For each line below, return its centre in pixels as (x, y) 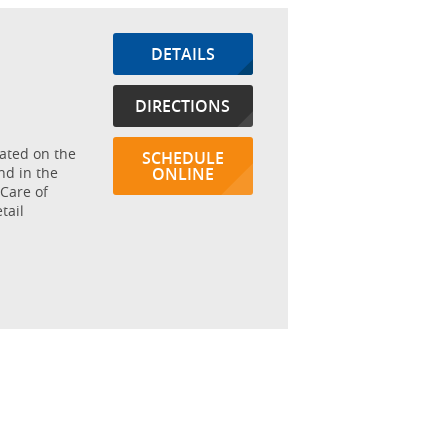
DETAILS (182, 54)
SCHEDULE (182, 158)
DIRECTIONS (183, 106)
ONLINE (182, 174)
